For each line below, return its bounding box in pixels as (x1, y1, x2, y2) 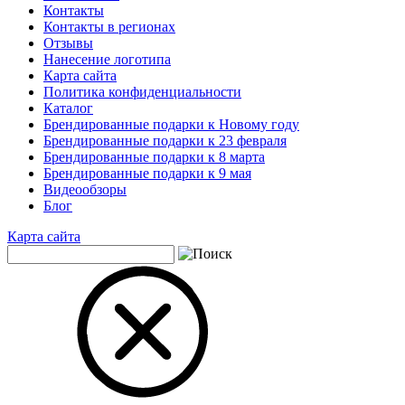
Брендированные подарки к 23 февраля (43, 133, 287, 149)
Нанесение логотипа (43, 52, 171, 68)
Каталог (43, 100, 93, 117)
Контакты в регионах (43, 19, 175, 35)
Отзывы (43, 35, 93, 52)
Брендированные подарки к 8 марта (43, 149, 265, 165)
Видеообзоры (43, 182, 127, 198)
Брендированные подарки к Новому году (43, 117, 299, 133)
